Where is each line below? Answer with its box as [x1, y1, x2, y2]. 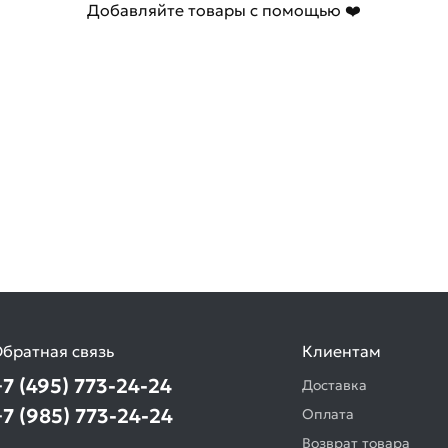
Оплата [302, 405, 354, 423]
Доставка [302, 376, 367, 394]
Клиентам [302, 341, 381, 361]
